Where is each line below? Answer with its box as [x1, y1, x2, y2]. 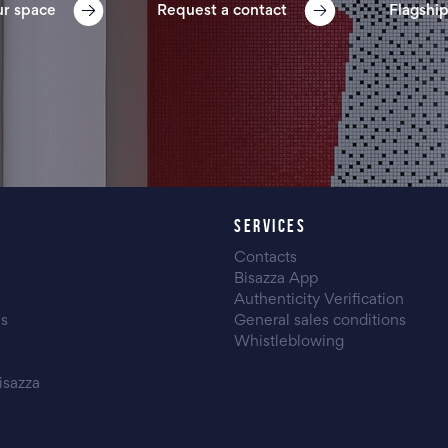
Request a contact [157, 3, 288, 18]
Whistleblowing [234, 335, 344, 349]
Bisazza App [234, 272, 318, 286]
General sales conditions [234, 314, 406, 328]
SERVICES [234, 216, 306, 236]
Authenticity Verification [234, 293, 404, 307]
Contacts [234, 251, 297, 265]
